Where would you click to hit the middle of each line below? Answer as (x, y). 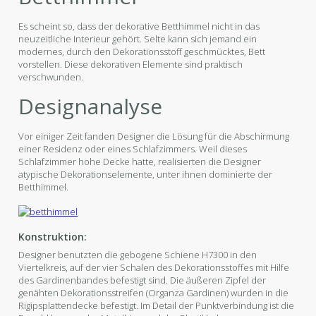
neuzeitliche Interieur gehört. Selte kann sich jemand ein (138, 38)
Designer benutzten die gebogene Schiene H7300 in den (138, 254)
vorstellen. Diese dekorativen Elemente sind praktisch (131, 64)
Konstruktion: (53, 236)
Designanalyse (91, 106)
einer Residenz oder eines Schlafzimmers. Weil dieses (133, 148)
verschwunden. (51, 77)
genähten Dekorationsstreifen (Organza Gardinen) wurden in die (154, 292)
